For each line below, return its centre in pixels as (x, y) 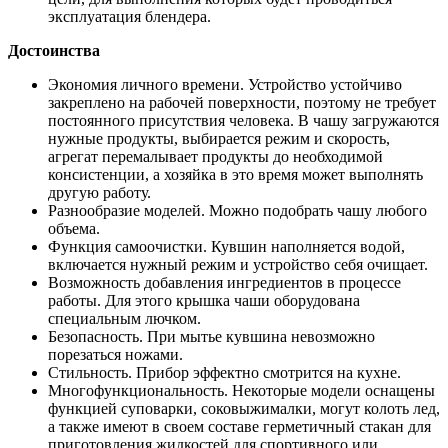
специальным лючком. (124, 319)
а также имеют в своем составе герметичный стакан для (239, 427)
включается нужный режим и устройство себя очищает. (238, 265)
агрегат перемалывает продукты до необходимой (215, 157)
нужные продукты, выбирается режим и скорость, (219, 139)
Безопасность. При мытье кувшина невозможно (211, 337)
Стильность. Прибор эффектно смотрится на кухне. (224, 373)
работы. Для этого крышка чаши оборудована (204, 301)
